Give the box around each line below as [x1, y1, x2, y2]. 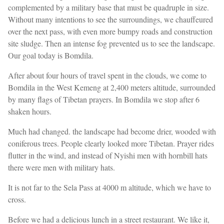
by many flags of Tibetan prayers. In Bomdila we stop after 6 [8, 94, 199, 105]
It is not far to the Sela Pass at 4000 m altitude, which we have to [8, 182, 211, 193]
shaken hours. [8, 106, 51, 117]
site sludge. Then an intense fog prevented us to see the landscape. [8, 38, 215, 49]
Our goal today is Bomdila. [8, 50, 93, 61]
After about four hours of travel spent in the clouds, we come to [8, 70, 206, 81]
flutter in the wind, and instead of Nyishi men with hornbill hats [8, 150, 207, 161]
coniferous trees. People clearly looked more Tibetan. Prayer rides [8, 138, 214, 149]
